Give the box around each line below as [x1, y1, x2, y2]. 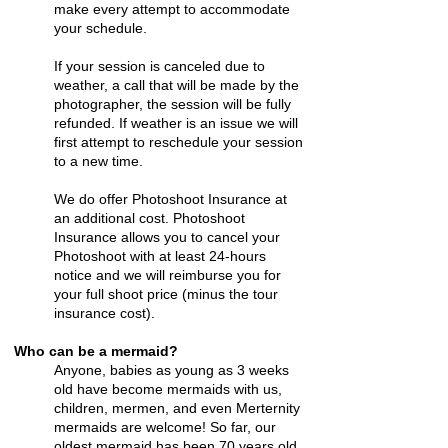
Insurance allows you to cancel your [54, 229, 280, 245]
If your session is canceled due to [54, 58, 265, 74]
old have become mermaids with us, [54, 381, 282, 397]
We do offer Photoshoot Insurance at [54, 191, 287, 207]
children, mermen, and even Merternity [54, 400, 300, 416]
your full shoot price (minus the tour [54, 286, 278, 302]
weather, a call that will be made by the [54, 77, 299, 93]
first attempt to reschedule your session [54, 134, 303, 150]
